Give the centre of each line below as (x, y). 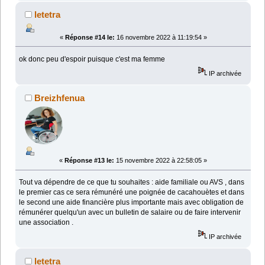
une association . (46, 223)
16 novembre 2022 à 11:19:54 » (161, 37)
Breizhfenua (60, 98)
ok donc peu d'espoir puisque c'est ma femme (92, 59)
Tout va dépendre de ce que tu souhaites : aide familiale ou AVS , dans (132, 182)
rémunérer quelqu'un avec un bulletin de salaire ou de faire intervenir (130, 213)
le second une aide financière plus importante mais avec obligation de (132, 203)
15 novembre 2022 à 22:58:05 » (161, 161)
